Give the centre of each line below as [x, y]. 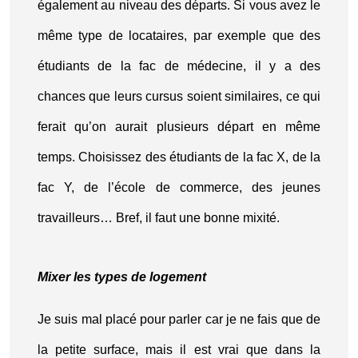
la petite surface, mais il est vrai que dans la [179, 350]
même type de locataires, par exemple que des [179, 36]
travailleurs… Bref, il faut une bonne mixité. [159, 218]
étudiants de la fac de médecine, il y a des [179, 66]
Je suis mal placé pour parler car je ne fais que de [179, 319]
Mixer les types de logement [123, 277]
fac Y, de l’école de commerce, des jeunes [179, 187]
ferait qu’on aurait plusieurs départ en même [179, 127]
